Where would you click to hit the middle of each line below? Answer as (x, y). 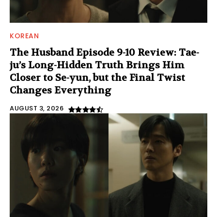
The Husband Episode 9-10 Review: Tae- (104, 53)
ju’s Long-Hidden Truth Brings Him (97, 65)
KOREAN (24, 36)
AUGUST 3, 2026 (37, 108)
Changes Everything (61, 91)
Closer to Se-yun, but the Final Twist (97, 78)
